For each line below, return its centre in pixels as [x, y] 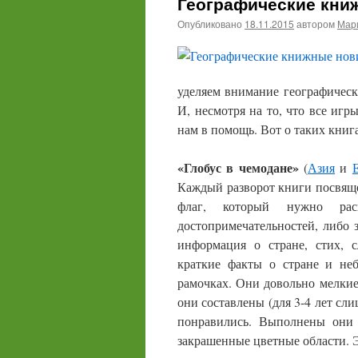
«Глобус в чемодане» [238, 167]
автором [316, 24]
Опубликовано [210, 24]
